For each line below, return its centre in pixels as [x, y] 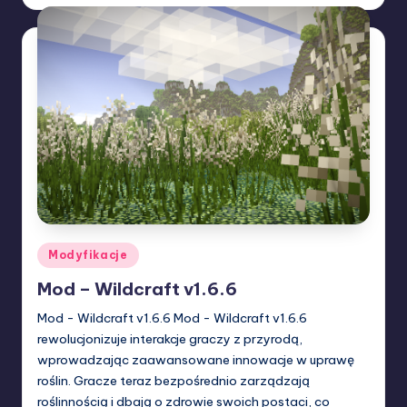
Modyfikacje [88, 254]
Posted [57, 251]
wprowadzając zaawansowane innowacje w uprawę [196, 360]
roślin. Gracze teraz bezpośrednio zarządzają [174, 381]
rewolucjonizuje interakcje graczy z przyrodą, [170, 339]
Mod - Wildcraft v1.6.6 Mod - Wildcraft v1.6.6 [172, 318]
